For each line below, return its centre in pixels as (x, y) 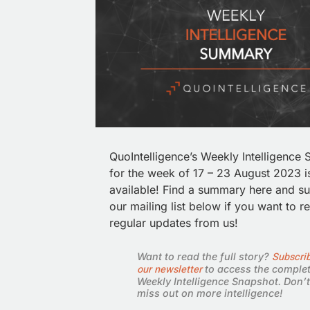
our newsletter (170, 270)
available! (136, 189)
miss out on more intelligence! (210, 293)
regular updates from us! (174, 222)
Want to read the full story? (204, 257)
